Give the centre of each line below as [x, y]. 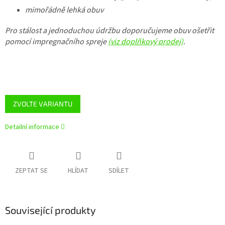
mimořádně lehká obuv [64, 10]
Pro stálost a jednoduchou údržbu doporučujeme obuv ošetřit [109, 31]
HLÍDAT [78, 171]
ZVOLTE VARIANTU [43, 104]
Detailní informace [32, 127]
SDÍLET [119, 171]
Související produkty [50, 210]
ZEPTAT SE [31, 171]
